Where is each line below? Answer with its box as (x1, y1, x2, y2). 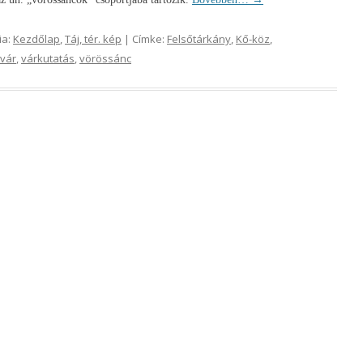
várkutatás (21, 50, 75, 66)
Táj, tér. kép (65, 31, 122, 46)
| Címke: (122, 31, 167, 46)
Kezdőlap (13, 31, 60, 46)
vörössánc (79, 50, 131, 66)
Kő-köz (236, 31, 270, 46)
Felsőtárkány (167, 31, 231, 46)
